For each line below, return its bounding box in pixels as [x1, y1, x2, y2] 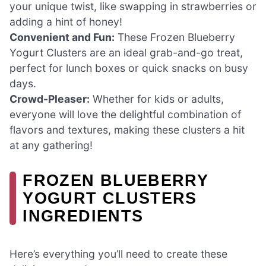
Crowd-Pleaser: [9, 93, 90, 106]
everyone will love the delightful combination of [9, 108, 241, 121]
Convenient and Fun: [9, 31, 115, 44]
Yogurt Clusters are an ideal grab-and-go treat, [9, 46, 243, 59]
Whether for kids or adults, [90, 93, 224, 106]
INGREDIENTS [23, 207, 144, 226]
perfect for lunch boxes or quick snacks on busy [9, 62, 248, 75]
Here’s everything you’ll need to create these [9, 247, 227, 260]
